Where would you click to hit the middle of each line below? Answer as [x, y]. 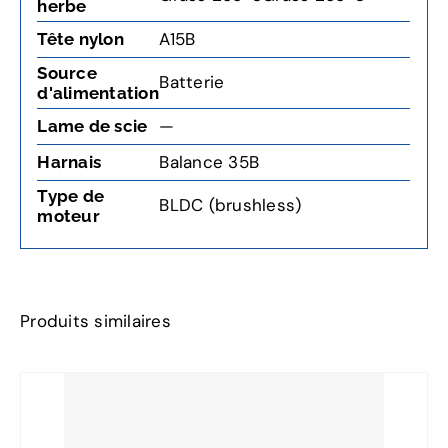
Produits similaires [95, 320]
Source [67, 73]
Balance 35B [209, 162]
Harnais [69, 162]
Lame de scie [92, 126]
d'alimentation [98, 93]
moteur [68, 216]
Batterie [192, 82]
